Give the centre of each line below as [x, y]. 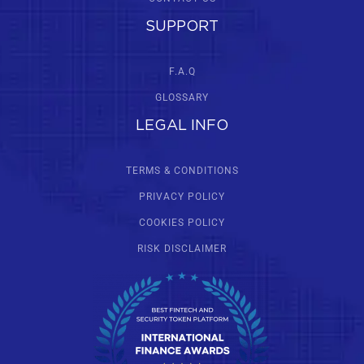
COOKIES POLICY [182, 223]
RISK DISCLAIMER [182, 249]
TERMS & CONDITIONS [182, 171]
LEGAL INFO [182, 126]
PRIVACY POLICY [182, 197]
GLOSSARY [182, 98]
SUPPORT [182, 27]
